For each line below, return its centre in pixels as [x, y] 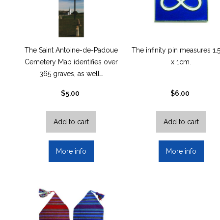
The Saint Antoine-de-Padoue [71, 50]
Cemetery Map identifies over [71, 62]
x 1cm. [181, 62]
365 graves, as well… [71, 74]
